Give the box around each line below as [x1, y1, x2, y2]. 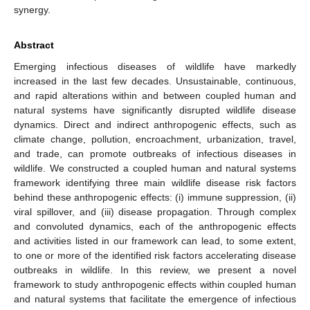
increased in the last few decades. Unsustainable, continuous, [14, 75, 296, 86]
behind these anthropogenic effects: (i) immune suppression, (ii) [14, 191, 296, 203]
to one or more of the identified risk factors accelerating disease [14, 249, 296, 261]
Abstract [14, 39, 54, 51]
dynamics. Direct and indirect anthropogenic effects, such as [14, 118, 296, 130]
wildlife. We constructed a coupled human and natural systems [14, 162, 296, 174]
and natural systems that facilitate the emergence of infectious [14, 293, 296, 304]
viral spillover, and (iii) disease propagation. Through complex [14, 206, 296, 217]
